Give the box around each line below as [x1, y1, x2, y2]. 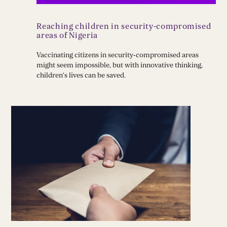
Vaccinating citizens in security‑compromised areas [36, 51, 199, 60]
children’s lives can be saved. [36, 71, 126, 80]
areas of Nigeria [36, 30, 98, 41]
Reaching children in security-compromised [36, 21, 211, 32]
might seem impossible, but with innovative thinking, [36, 61, 203, 70]
